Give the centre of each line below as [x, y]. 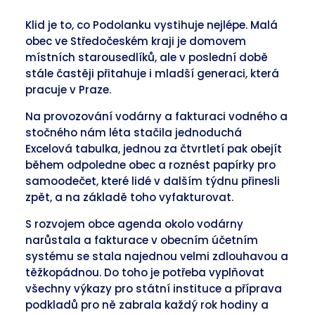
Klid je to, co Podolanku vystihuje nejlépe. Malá [152, 25]
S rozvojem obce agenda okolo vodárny [134, 224]
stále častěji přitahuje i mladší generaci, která [152, 73]
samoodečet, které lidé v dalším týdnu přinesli [153, 181]
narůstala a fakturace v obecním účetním [142, 240]
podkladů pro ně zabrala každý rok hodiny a [147, 305]
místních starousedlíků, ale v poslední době [147, 57]
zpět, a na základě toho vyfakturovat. [131, 197]
